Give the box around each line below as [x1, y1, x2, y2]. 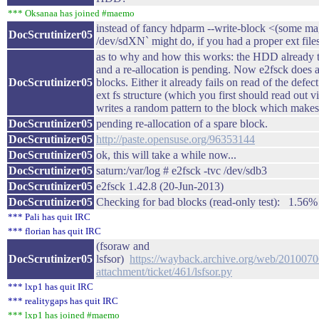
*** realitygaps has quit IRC [8, 296, 118, 306]
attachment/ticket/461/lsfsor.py [96, 266, 232, 278]
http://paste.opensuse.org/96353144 [96, 133, 255, 145]
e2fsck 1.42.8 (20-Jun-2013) [96, 180, 224, 192]
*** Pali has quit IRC [8, 211, 90, 222]
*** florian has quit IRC [8, 226, 101, 236]
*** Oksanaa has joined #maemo [8, 8, 135, 19]
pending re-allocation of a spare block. [96, 117, 268, 130]
